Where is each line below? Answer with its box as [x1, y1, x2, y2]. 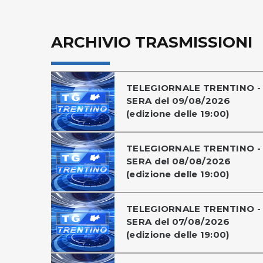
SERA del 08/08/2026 [126, 156, 231, 167]
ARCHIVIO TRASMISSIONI [51, 33, 252, 52]
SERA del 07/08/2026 [126, 216, 230, 227]
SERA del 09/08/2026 [126, 95, 231, 106]
